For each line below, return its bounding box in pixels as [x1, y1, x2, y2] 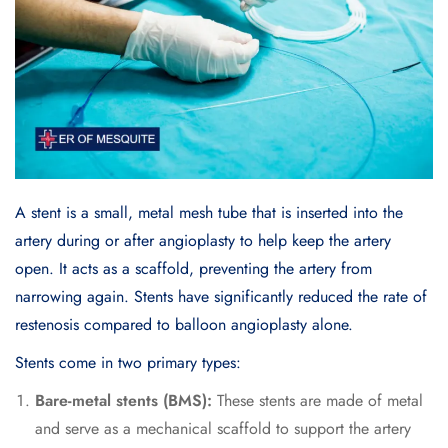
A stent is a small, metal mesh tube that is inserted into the [15, 201, 403, 225]
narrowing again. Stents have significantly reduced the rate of [15, 285, 427, 309]
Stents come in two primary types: [15, 351, 241, 375]
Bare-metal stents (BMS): [35, 389, 217, 413]
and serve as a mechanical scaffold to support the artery [35, 417, 411, 441]
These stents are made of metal [217, 389, 423, 413]
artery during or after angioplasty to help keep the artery [15, 229, 391, 253]
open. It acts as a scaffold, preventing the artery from [15, 257, 372, 281]
